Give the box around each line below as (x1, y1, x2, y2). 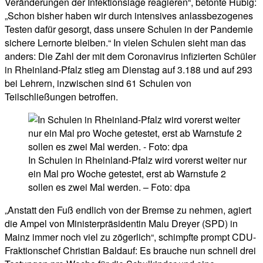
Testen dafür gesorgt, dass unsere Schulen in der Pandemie (5, 22, 253, 36)
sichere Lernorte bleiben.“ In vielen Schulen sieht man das (5, 36, 246, 50)
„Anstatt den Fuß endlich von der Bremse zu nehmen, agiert (5, 203, 251, 217)
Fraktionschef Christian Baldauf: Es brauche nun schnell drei (5, 244, 256, 258)
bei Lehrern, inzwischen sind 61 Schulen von (5, 76, 191, 90)
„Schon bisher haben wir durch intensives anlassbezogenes (5, 9, 253, 23)
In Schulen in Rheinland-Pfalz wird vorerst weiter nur (28, 153, 247, 167)
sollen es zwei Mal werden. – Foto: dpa (28, 180, 190, 194)
